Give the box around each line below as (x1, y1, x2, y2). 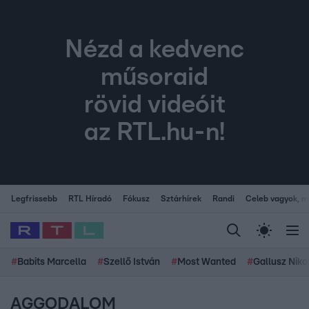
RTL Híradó (68, 195, 112, 203)
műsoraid (101, 65, 208, 90)
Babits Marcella (17, 257, 86, 267)
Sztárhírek (161, 195, 201, 203)
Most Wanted (177, 257, 236, 267)
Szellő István (103, 257, 160, 267)
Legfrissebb (11, 195, 57, 203)
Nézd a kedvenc (65, 37, 244, 63)
